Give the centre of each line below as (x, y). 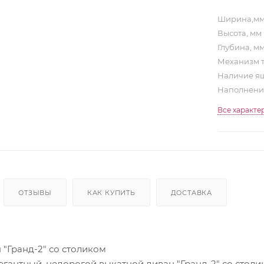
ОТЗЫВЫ (35, 192)
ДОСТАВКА (192, 192)
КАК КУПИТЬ (111, 192)
